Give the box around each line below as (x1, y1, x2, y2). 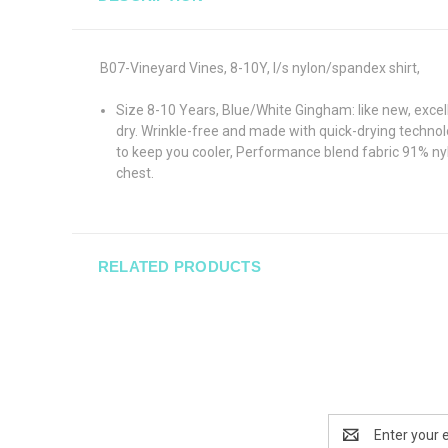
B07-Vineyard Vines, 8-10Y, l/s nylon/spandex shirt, (100, 59, 423, 76)
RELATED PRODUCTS (97, 257, 261, 275)
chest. (116, 164, 158, 181)
